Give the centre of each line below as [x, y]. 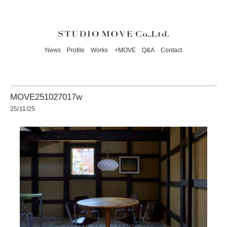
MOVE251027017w [46, 97]
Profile [76, 50]
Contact [171, 50]
